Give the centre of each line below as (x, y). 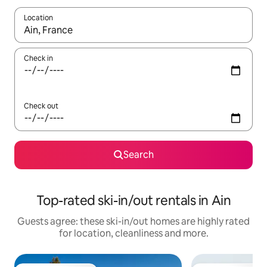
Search (138, 155)
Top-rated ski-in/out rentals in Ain (133, 201)
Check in (38, 58)
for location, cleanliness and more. (133, 233)
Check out (41, 106)
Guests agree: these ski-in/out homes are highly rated (133, 221)
